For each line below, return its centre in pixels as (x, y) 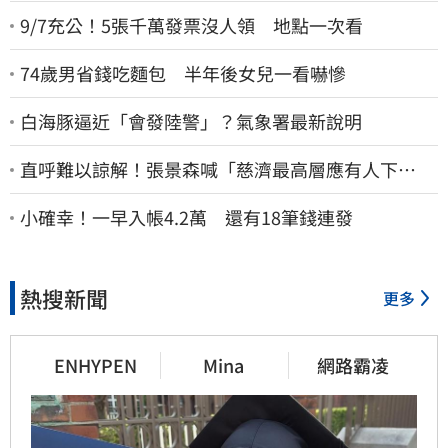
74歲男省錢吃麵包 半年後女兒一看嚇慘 (183, 73)
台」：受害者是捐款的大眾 (128, 192)
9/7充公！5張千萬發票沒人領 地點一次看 (191, 25)
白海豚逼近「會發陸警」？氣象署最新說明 (191, 121)
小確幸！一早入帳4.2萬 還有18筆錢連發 (186, 217)
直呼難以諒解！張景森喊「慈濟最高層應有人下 (209, 169)
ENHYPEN (95, 365)
